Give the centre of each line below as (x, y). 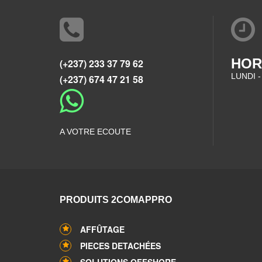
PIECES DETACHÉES (120, 246)
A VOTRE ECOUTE (95, 132)
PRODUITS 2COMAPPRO (116, 200)
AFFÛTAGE (102, 229)
